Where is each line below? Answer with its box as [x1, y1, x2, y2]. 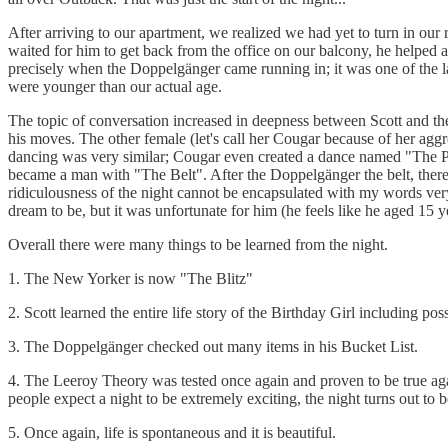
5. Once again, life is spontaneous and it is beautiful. [8, 423, 336, 441]
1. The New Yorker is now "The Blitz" [8, 269, 253, 287]
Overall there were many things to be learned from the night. [8, 235, 388, 253]
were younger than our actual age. [8, 77, 222, 95]
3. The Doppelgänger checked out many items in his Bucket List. [8, 337, 418, 355]
